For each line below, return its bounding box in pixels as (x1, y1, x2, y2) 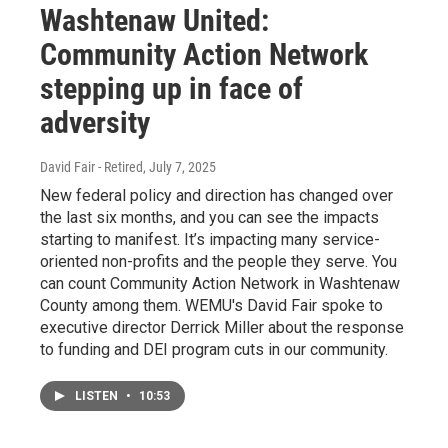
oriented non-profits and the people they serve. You (40, 252, 397, 272)
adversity (40, 105, 150, 141)
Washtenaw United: (40, 3, 269, 39)
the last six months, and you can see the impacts (40, 208, 379, 228)
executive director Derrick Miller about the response (40, 318, 404, 338)
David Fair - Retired (40, 159, 143, 176)
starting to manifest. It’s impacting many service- (40, 230, 380, 250)
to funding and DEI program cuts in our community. (40, 340, 388, 360)
